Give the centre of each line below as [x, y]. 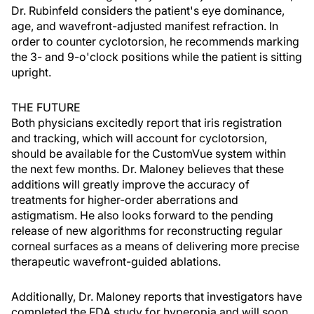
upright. [31, 72]
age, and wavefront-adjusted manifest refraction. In [145, 26]
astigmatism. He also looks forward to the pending [142, 215]
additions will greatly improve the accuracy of [130, 184]
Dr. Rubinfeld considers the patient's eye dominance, [148, 11]
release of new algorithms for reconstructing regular [147, 231]
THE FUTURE [46, 107]
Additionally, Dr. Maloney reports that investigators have [157, 296]
